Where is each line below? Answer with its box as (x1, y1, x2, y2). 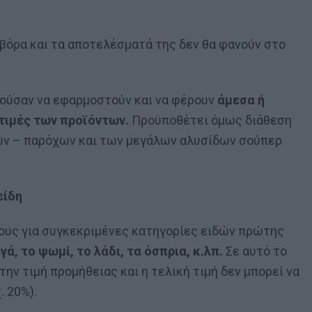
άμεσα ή (217, 93, 265, 107)
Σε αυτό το (223, 244, 287, 259)
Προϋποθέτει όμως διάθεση (129, 113, 292, 127)
